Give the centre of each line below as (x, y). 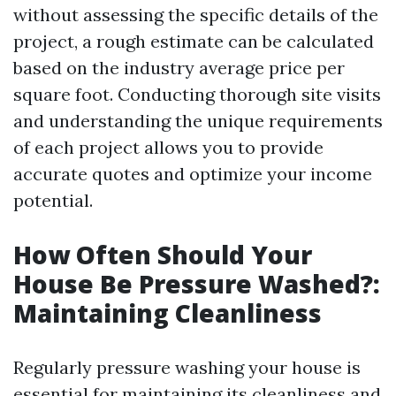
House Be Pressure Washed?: (197, 284)
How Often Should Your (163, 255)
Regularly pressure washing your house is (187, 367)
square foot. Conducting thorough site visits (197, 94)
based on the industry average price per (179, 68)
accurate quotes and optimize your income (193, 174)
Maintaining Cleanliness (168, 313)
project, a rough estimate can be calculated (194, 41)
